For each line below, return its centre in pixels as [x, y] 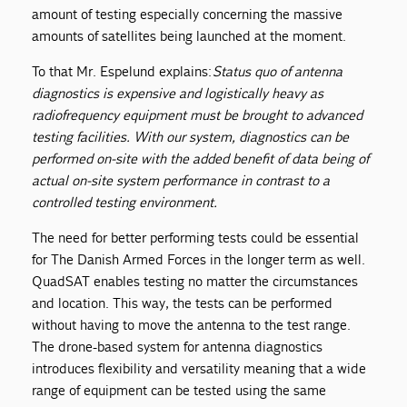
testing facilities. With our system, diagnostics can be [191, 136]
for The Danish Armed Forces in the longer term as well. [199, 259]
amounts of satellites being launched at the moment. [190, 35]
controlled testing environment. [125, 202]
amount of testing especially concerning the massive [188, 14]
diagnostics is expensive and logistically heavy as [178, 93]
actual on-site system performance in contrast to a [181, 180]
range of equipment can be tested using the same [179, 390]
